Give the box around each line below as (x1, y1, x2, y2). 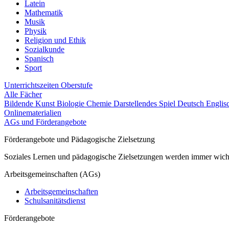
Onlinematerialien (4, 108, 61, 117)
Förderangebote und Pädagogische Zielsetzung (4, 135, 155, 144)
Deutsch (177, 99, 206, 108)
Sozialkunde (25, 45, 64, 54)
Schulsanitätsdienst (25, 196, 85, 205)
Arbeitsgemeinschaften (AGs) (4, 170, 100, 178)
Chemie (86, 99, 113, 108)
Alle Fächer (4, 90, 42, 99)
